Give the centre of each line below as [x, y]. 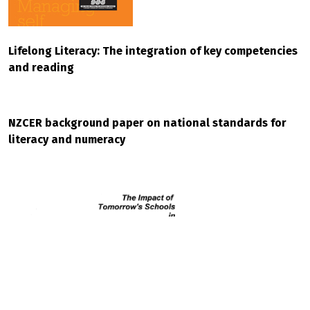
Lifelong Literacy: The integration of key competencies [153, 51]
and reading [41, 67]
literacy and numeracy [67, 139]
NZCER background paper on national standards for [147, 123]
